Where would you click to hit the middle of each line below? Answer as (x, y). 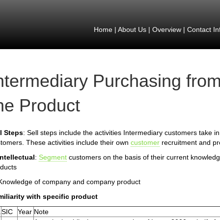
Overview (166, 29)
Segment (53, 157)
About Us (132, 29)
